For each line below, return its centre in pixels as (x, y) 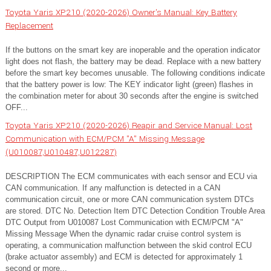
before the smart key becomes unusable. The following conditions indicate (135, 73)
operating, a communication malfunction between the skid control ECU (129, 246)
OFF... (17, 108)
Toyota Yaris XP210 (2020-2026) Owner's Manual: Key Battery (121, 13)
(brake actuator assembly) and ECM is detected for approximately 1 (124, 257)
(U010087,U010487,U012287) (61, 152)
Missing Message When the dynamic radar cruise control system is (123, 234)
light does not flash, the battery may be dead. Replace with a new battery (133, 62)
